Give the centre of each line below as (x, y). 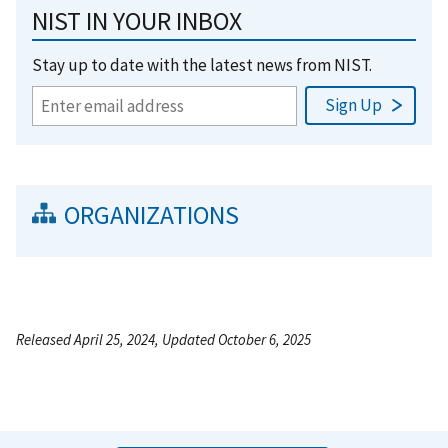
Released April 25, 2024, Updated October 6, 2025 (163, 339)
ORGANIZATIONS (151, 214)
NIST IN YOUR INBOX (137, 20)
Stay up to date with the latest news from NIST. (202, 64)
